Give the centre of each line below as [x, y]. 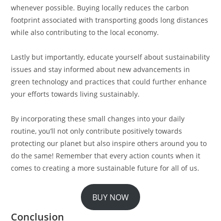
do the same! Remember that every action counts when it [106, 156]
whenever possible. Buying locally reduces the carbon [100, 8]
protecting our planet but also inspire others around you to [109, 144]
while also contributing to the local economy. [85, 33]
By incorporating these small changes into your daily [98, 119]
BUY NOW [110, 197]
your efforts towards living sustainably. [75, 94]
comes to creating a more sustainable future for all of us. [105, 168]
